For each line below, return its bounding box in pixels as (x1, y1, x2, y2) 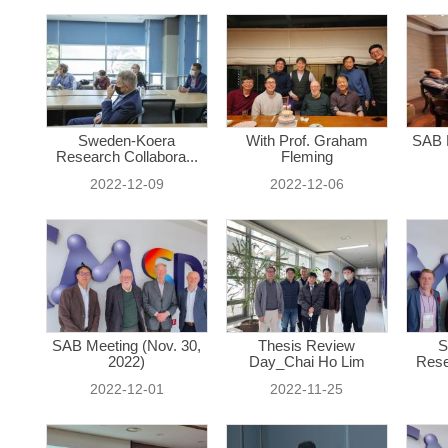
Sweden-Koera (78, 132, 176, 149)
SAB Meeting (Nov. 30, (52, 337, 202, 354)
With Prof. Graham (246, 132, 368, 149)
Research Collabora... (56, 148, 198, 165)
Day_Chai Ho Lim (249, 353, 365, 370)
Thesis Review (258, 337, 356, 354)
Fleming (281, 148, 333, 165)
